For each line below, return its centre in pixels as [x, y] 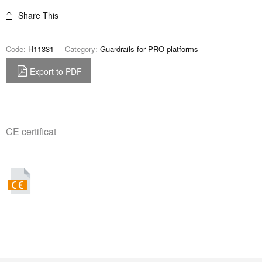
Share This [38, 15]
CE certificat [31, 131]
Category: [82, 49]
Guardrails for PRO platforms [149, 49]
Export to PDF [56, 71]
